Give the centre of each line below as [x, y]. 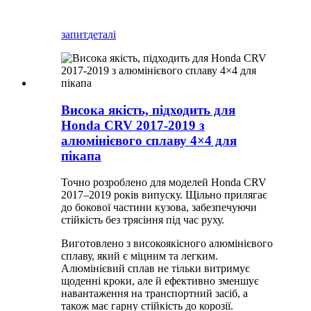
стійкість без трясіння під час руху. [143, 220]
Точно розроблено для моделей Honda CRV [164, 183]
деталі [102, 34]
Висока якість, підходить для [148, 110]
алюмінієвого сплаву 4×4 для [149, 140]
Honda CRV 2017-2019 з [133, 125]
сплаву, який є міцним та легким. [140, 256]
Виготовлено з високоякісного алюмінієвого [167, 244]
